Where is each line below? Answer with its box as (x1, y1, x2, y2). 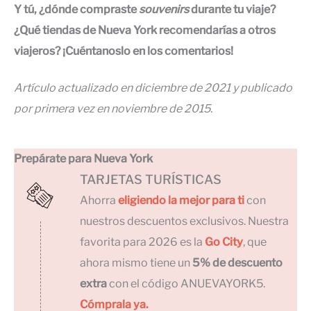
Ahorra (80, 193, 116, 207)
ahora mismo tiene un (80, 255, 192, 269)
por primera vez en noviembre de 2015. (14, 101, 212, 115)
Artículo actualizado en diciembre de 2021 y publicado (14, 81, 292, 94)
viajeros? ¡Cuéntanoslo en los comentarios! (14, 44, 233, 58)
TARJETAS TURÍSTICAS (80, 171, 221, 187)
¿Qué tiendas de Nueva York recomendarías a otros (14, 24, 276, 37)
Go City (205, 235, 243, 249)
